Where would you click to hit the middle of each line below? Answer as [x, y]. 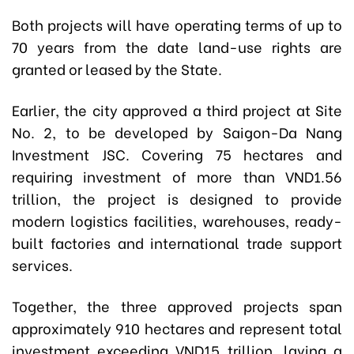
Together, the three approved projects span [177, 306]
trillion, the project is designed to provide [177, 198]
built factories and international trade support [177, 243]
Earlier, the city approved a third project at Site [177, 110]
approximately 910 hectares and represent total [177, 328]
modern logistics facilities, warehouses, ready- [177, 220]
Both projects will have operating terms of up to [177, 24]
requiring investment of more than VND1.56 [177, 176]
